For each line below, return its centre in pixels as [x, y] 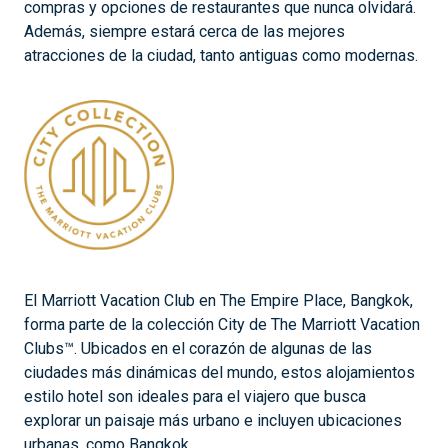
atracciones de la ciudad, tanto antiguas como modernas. [221, 55]
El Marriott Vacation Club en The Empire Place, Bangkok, [218, 300]
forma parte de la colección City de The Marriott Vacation [222, 324]
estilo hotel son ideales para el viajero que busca [195, 396]
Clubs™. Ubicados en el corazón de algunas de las [198, 348]
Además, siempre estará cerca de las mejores [184, 31]
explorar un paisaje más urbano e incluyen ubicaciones [213, 420]
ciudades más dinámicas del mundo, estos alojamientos [219, 372]
